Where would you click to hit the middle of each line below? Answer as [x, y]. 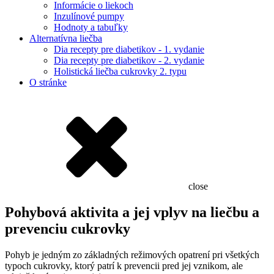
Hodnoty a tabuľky [91, 27]
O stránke [48, 82]
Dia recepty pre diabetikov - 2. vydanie [129, 60]
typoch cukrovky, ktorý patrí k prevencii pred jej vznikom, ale [124, 265]
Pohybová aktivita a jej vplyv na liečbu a [132, 212]
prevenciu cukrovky [68, 228]
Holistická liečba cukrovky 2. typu [120, 71]
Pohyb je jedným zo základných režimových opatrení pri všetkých [132, 254]
